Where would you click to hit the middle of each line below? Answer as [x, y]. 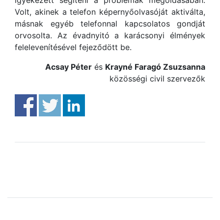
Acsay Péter [69, 67]
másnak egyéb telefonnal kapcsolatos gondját [110, 24]
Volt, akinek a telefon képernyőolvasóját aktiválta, [110, 12]
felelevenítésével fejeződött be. [73, 47]
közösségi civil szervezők [157, 79]
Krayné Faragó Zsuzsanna [155, 67]
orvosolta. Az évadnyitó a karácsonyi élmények [110, 35]
